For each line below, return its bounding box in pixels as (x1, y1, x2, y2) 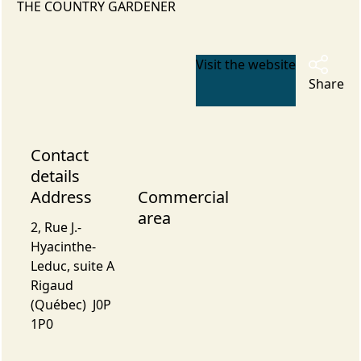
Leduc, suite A (30, 256, 114, 275)
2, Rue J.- (30, 218, 81, 236)
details (30, 164, 80, 187)
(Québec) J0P (30, 295, 111, 313)
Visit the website (196, 56, 297, 73)
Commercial (137, 185, 229, 208)
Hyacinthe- (30, 237, 96, 255)
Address (30, 185, 92, 208)
